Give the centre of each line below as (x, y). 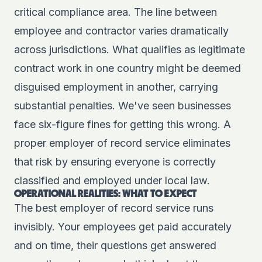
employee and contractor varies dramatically (121, 31)
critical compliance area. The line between (116, 12)
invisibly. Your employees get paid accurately (123, 227)
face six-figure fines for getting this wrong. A (123, 124)
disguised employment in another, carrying (116, 87)
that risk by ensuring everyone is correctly (115, 162)
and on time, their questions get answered (115, 245)
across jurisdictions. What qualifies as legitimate (130, 49)
